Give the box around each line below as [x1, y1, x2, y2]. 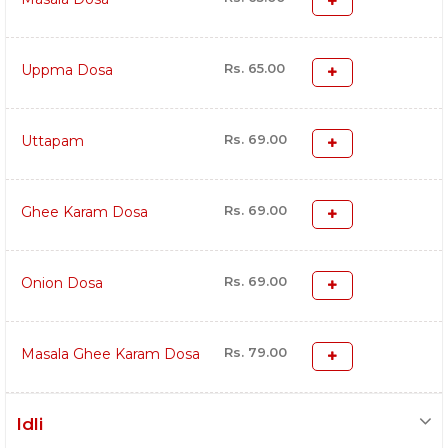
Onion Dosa [21, 274, 103, 293]
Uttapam [21, 132, 84, 151]
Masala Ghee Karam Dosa [21, 345, 200, 364]
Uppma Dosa [21, 61, 113, 80]
